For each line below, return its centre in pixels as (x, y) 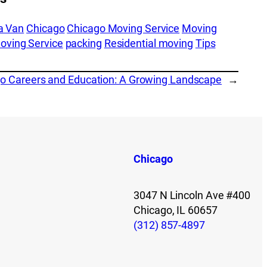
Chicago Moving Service (123, 28)
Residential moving (148, 43)
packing (83, 43)
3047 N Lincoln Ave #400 (192, 195)
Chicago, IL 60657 (176, 210)
